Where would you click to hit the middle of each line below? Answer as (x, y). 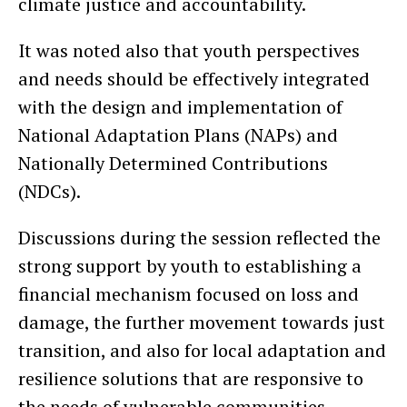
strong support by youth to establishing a (190, 265)
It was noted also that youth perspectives (189, 50)
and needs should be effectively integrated (194, 78)
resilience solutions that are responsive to (191, 378)
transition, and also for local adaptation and (202, 350)
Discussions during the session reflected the (199, 237)
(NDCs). (51, 191)
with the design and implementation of (180, 106)
